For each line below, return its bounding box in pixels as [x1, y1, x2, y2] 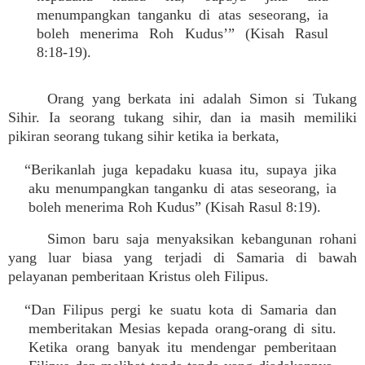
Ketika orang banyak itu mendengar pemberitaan [29, 339, 336, 355]
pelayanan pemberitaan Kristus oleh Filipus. [8, 268, 269, 284]
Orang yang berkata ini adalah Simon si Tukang [47, 90, 357, 107]
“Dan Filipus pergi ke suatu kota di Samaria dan [24, 301, 336, 318]
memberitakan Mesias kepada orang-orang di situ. [29, 320, 336, 336]
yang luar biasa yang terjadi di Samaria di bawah [8, 249, 357, 266]
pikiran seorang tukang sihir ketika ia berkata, [8, 128, 279, 144]
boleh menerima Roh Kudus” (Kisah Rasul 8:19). [29, 199, 321, 215]
